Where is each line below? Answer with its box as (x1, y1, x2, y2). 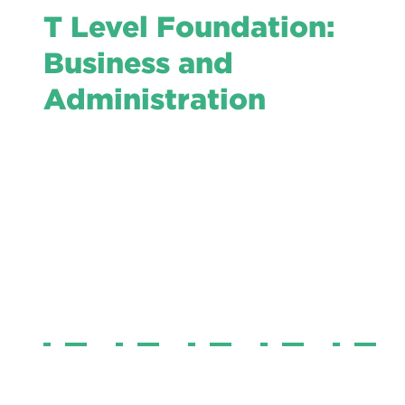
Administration (43, 81, 266, 117)
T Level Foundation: (43, 9, 334, 44)
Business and (43, 45, 233, 80)
